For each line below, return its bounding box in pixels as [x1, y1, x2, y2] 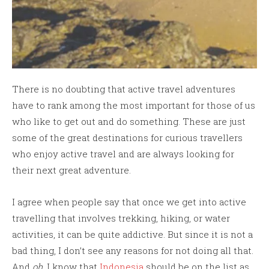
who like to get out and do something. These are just [12, 115, 246, 127]
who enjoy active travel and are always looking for [12, 147, 234, 160]
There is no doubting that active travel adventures [12, 82, 235, 95]
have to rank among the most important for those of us [12, 98, 255, 111]
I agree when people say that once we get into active [12, 195, 246, 208]
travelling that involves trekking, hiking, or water [12, 211, 230, 224]
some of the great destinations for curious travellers [12, 131, 243, 144]
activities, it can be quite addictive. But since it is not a [12, 228, 253, 240]
